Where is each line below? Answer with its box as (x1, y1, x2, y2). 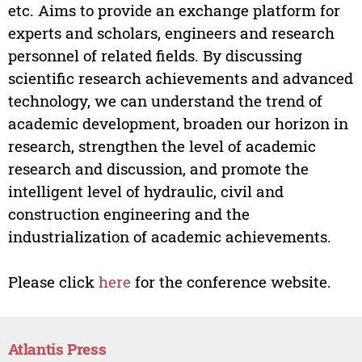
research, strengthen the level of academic (7, 136, 316, 157)
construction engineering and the (7, 204, 250, 225)
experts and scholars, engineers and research (7, 23, 335, 44)
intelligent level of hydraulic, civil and (7, 181, 284, 202)
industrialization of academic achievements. (7, 226, 331, 247)
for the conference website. (130, 271, 331, 293)
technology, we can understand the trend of (7, 90, 322, 112)
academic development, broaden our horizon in (7, 113, 348, 134)
